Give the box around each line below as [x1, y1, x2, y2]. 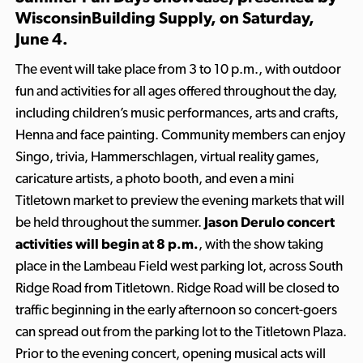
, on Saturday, [210, 11, 314, 27]
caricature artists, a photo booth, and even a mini [15, 172, 294, 186]
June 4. [15, 32, 68, 48]
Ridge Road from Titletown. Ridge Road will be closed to [15, 281, 340, 295]
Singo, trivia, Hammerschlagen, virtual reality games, [15, 150, 319, 164]
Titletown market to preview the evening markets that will [15, 194, 344, 207]
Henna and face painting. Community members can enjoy [15, 128, 345, 142]
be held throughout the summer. [15, 216, 204, 229]
